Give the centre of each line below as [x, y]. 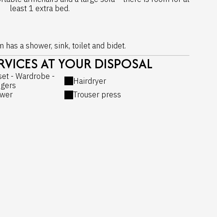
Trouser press [97, 94]
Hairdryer [89, 81]
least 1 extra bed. [40, 8]
